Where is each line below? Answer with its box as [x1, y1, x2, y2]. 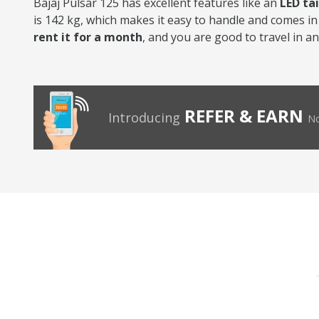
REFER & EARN [184, 104, 303, 127]
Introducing [108, 109, 180, 126]
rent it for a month [33, 29, 142, 45]
